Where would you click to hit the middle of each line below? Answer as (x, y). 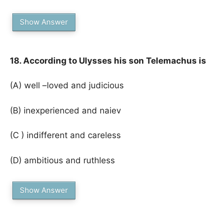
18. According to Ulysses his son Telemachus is (108, 60)
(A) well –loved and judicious (67, 85)
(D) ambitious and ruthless (62, 160)
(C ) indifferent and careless (65, 135)
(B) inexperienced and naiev (65, 110)
